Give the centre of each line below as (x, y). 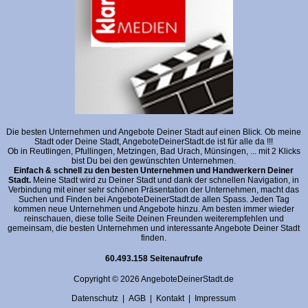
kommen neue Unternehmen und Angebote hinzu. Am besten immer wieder (154, 209)
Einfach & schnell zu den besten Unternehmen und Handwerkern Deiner (154, 170)
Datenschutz (95, 298)
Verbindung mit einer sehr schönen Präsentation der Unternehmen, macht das (154, 189)
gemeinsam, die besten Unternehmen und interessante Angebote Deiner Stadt (154, 228)
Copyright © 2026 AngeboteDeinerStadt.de (154, 279)
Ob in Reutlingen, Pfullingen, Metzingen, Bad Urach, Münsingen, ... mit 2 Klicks (154, 151)
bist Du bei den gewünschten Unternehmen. (154, 161)
